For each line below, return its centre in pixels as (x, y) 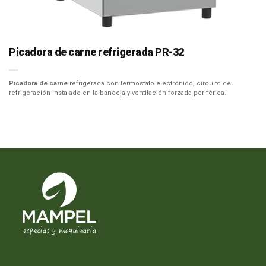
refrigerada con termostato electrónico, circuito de (149, 83)
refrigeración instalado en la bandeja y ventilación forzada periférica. (118, 93)
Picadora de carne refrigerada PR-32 (96, 52)
